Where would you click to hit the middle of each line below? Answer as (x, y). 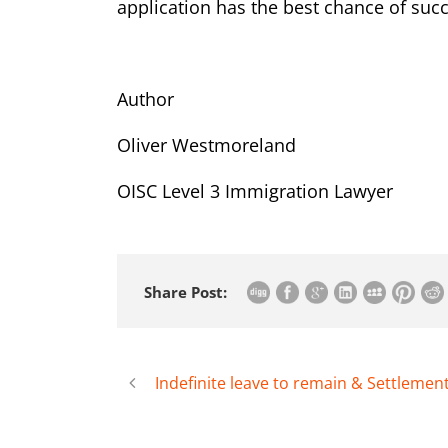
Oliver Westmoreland (206, 145)
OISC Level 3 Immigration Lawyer (255, 191)
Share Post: (185, 292)
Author (145, 99)
